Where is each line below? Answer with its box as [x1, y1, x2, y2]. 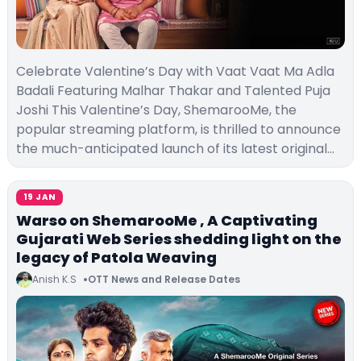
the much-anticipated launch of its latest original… [16, 139, 334, 158]
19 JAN [23, 190, 56, 203]
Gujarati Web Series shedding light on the [16, 228, 342, 249]
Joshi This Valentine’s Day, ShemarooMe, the [16, 100, 297, 119]
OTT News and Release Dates [88, 272, 240, 287]
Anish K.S [32, 272, 77, 286]
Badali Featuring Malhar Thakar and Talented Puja [16, 81, 330, 100]
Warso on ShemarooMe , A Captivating [16, 210, 317, 230]
